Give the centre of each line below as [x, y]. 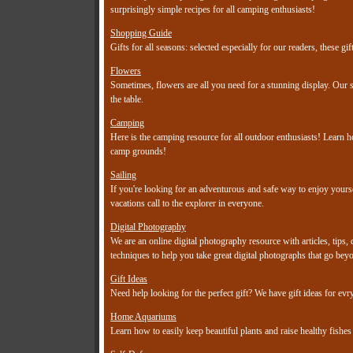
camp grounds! [138, 152]
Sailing [123, 175]
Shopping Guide [141, 33]
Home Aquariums [143, 317]
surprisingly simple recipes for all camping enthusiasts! [213, 10]
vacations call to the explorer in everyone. [187, 204]
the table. [127, 100]
